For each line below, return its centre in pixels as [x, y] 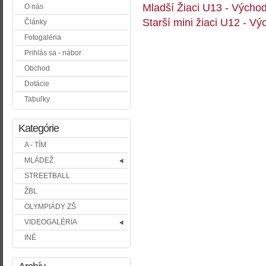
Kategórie [39, 129]
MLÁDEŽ [39, 161]
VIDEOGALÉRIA [51, 222]
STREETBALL [47, 176]
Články [36, 22]
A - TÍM [35, 145]
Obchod [37, 69]
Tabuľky [37, 99]
